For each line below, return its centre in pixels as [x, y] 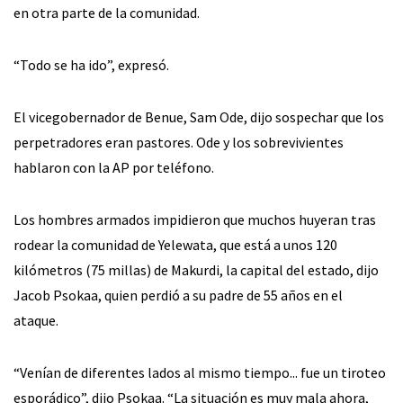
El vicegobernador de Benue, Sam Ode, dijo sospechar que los [199, 116]
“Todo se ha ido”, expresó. [91, 64]
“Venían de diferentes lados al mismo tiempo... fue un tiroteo [200, 372]
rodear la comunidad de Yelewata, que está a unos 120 [175, 244]
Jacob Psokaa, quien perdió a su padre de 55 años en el [178, 295]
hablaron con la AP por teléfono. [114, 167]
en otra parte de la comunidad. [107, 12]
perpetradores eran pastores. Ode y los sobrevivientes [179, 142]
